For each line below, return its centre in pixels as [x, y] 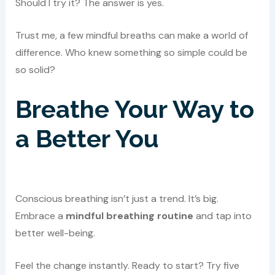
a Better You [87, 138]
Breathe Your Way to [134, 109]
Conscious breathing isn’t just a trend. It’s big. [117, 198]
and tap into [222, 215]
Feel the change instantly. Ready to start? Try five [127, 266]
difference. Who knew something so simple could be [131, 53]
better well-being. [55, 233]
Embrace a [40, 215]
